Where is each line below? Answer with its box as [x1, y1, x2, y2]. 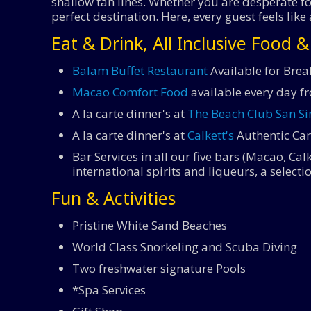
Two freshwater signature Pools [72, 260, 246, 276]
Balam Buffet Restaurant [72, 62, 208, 78]
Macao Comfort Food [72, 83, 188, 100]
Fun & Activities [51, 185, 176, 210]
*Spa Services [72, 281, 146, 298]
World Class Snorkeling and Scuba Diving [72, 238, 297, 255]
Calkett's [187, 126, 234, 143]
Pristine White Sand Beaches [72, 217, 227, 233]
